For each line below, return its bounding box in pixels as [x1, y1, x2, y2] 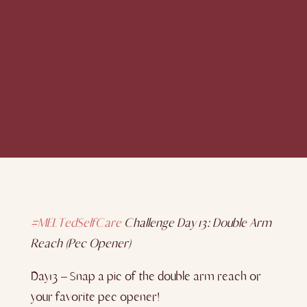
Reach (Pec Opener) [30, 236, 132, 251]
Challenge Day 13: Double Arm [121, 215, 271, 230]
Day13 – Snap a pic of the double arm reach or [30, 269, 261, 284]
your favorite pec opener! [30, 289, 160, 304]
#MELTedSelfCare [30, 215, 121, 230]
